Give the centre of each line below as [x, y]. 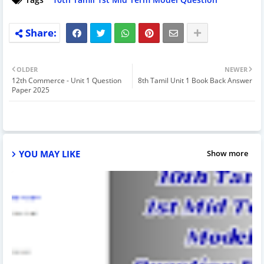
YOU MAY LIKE [49, 154]
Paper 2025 [31, 90]
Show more [227, 154]
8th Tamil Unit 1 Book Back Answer [195, 80]
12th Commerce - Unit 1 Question [67, 80]
